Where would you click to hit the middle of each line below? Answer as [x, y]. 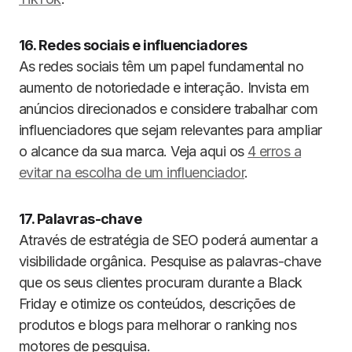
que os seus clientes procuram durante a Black [161, 282]
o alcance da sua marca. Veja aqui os [134, 151]
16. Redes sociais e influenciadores [133, 45]
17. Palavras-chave [81, 219]
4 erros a [275, 151]
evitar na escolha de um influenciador [132, 172]
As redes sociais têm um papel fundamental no [161, 66]
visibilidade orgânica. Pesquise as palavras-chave [170, 261]
